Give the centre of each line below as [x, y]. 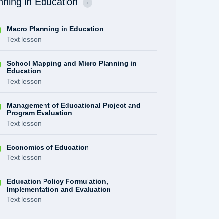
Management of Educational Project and [74, 105]
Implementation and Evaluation [59, 189]
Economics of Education [48, 147]
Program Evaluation [40, 113]
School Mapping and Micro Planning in [72, 63]
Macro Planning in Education [55, 29]
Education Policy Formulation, [58, 181]
